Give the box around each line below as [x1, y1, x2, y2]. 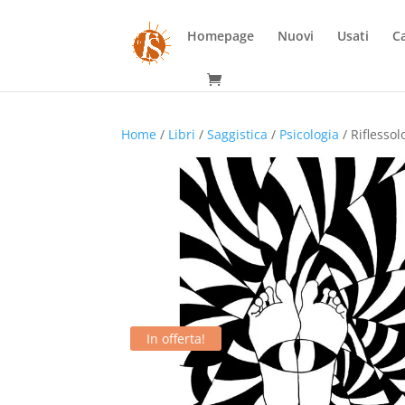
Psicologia [279, 126, 340, 143]
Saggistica [207, 126, 268, 143]
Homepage [187, 27, 255, 44]
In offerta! [146, 330, 206, 348]
